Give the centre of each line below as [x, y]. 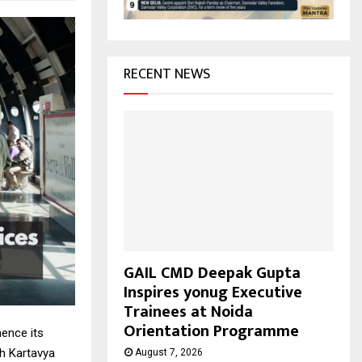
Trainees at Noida [188, 311]
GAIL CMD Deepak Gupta [212, 273]
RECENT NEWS [167, 75]
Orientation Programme [211, 331]
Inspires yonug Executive [213, 292]
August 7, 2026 [169, 352]
